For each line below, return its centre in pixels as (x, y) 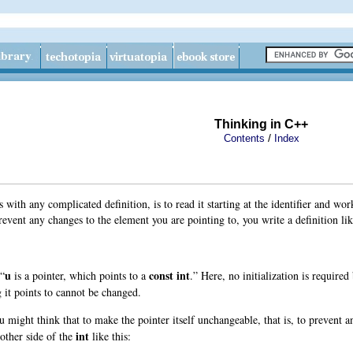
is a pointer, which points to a (80, 275)
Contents (244, 138)
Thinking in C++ (261, 124)
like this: (110, 336)
